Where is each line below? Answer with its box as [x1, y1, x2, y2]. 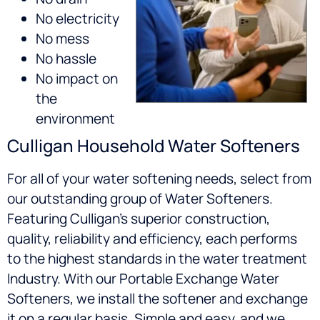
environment [36, 109, 115, 129]
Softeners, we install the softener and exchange [7, 289, 308, 309]
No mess [36, 29, 89, 49]
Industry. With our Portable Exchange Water [7, 269, 279, 289]
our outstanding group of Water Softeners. [7, 189, 273, 209]
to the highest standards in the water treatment [7, 249, 307, 269]
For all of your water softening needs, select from [7, 169, 311, 189]
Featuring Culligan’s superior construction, [7, 209, 270, 229]
